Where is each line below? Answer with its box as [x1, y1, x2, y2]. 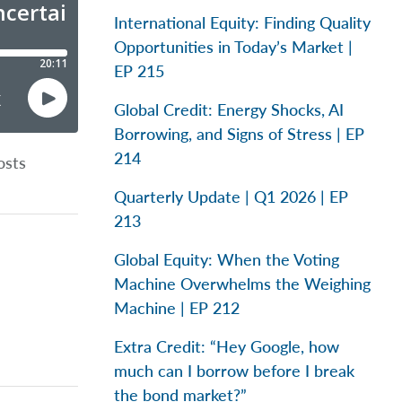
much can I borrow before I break [114, 361, 354, 380]
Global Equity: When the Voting [114, 249, 339, 269]
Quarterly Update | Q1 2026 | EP [114, 187, 348, 206]
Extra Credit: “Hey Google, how [114, 336, 339, 356]
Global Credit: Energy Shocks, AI [114, 100, 344, 119]
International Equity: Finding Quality [114, 13, 371, 32]
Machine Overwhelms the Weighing [114, 274, 371, 293]
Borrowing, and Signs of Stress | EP [114, 124, 364, 144]
